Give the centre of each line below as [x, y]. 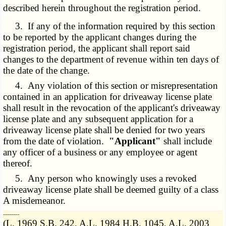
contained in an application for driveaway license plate [108, 97]
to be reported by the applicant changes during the [100, 37]
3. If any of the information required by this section [109, 26]
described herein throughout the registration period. [102, 8]
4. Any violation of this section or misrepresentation [111, 86]
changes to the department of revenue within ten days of [111, 60]
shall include [187, 141]
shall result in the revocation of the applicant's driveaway [112, 108]
